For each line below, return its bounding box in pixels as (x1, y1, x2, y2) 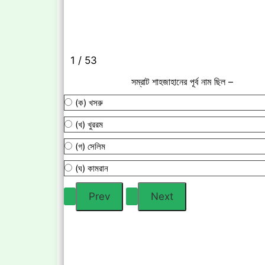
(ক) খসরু (75, 96, 103, 108)
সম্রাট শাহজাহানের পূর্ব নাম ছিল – (131, 75, 233, 88)
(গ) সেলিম (75, 140, 105, 152)
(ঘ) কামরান (75, 162, 108, 174)
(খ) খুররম (75, 118, 103, 130)
